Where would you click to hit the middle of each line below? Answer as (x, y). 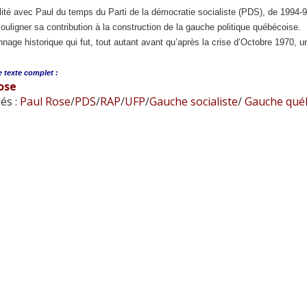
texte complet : (31, 73)
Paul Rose (45, 101)
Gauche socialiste (193, 101)
